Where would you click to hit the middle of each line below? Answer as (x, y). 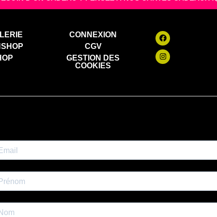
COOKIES (93, 65)
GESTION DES (93, 58)
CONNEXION (93, 34)
